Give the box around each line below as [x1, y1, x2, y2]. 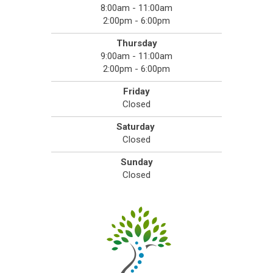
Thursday [116, 38, 157, 49]
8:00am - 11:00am [101, 2, 172, 14]
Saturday [116, 121, 157, 133]
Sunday [120, 157, 153, 168]
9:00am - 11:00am [101, 51, 172, 62]
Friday [123, 86, 150, 97]
